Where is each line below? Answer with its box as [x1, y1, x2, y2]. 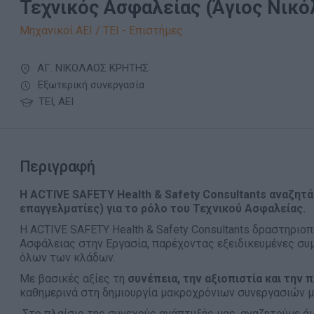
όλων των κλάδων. [19, 251, 116, 264]
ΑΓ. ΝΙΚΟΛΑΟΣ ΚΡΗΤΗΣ [34, 62, 149, 74]
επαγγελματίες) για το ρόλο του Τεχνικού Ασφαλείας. [19, 202, 306, 215]
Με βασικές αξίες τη [19, 272, 128, 285]
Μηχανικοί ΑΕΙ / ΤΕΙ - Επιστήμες [19, 24, 183, 37]
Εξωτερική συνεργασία [34, 78, 144, 91]
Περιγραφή [19, 158, 95, 175]
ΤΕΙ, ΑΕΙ [35, 95, 74, 108]
